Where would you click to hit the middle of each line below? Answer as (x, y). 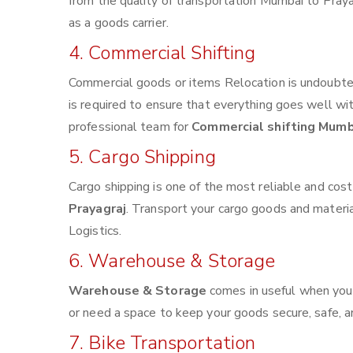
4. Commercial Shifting (162, 53)
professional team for (130, 127)
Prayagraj (97, 209)
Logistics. (95, 231)
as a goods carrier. (119, 23)
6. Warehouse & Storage (172, 261)
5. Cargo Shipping (142, 157)
